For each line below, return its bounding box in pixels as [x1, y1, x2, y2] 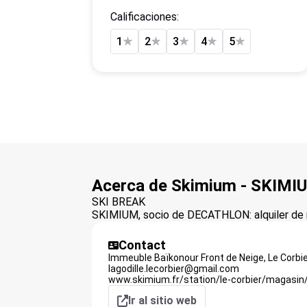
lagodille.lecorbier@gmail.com [108, 263, 240, 274]
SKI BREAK [92, 195, 146, 208]
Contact [119, 238, 167, 252]
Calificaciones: [117, 10, 180, 23]
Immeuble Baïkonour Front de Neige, [108, 252, 267, 263]
